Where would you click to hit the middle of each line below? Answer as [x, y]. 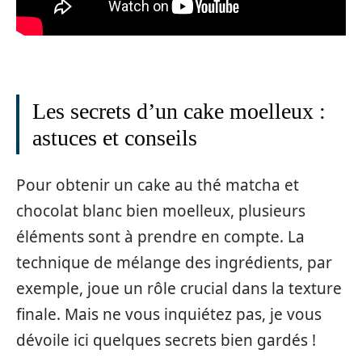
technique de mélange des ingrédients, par [174, 263]
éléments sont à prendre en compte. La [160, 237]
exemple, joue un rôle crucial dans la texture [179, 289]
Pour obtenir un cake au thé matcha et [158, 185]
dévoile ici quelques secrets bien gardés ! [166, 341]
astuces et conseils [115, 137]
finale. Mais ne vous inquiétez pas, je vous [169, 315]
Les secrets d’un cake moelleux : [179, 111]
